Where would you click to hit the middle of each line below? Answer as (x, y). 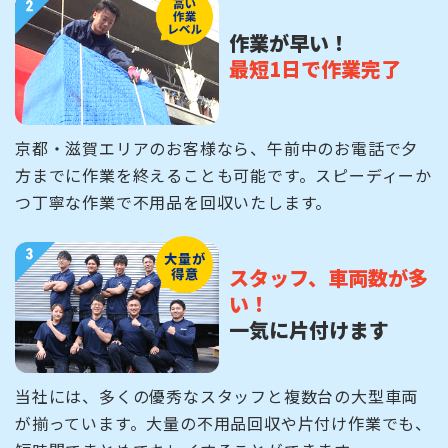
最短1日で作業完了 (315, 69)
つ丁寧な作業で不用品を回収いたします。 (174, 201)
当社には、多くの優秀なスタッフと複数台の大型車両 (217, 395)
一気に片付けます (309, 330)
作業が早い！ (289, 43)
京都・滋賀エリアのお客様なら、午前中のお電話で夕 (217, 147)
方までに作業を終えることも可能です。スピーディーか (223, 174)
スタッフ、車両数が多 (328, 278)
